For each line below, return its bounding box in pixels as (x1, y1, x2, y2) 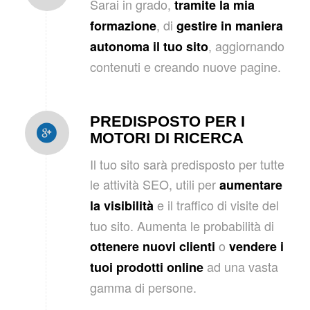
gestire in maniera (176, 16, 283, 35)
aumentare (219, 176, 282, 194)
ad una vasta (203, 257, 278, 276)
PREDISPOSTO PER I (89, 112, 245, 130)
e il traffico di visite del (153, 196, 279, 215)
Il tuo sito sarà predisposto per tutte (89, 155, 284, 174)
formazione (89, 16, 156, 35)
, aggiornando (208, 36, 284, 55)
